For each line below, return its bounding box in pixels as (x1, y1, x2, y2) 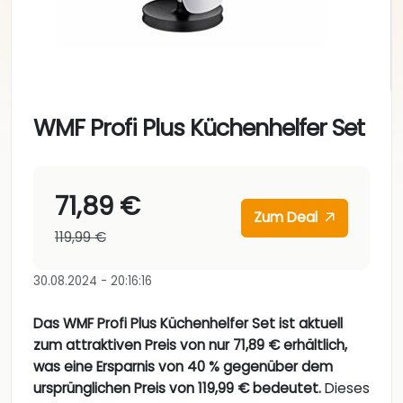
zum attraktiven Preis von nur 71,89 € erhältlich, (33, 336, 347, 355)
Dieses (321, 379, 370, 399)
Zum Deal (254, 208, 322, 228)
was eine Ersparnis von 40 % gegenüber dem (33, 357, 333, 377)
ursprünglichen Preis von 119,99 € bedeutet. (33, 379, 321, 399)
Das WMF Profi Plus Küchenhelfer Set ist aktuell (33, 314, 343, 334)
